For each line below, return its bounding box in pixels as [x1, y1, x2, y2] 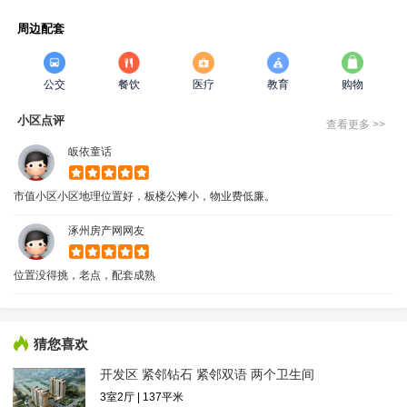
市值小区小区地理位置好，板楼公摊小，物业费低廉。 [14, 189, 275, 203]
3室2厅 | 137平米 [100, 390, 184, 403]
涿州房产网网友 [68, 223, 144, 237]
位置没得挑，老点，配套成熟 [14, 268, 155, 282]
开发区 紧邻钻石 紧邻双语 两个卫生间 [100, 367, 314, 382]
